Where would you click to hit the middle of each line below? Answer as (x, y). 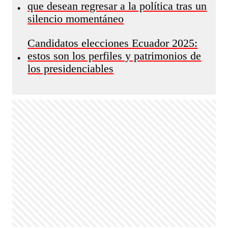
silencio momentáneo (76, 19)
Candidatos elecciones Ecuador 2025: (113, 43)
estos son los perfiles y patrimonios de (115, 56)
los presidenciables (71, 69)
